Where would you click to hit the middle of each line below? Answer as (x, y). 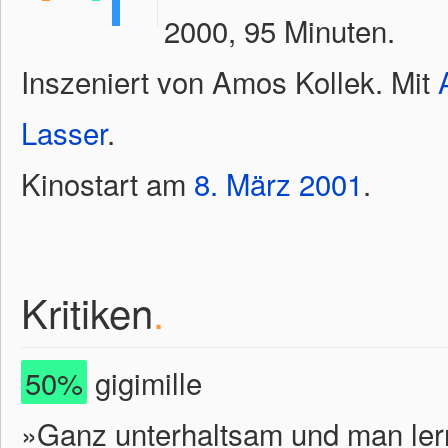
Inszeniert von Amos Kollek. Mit (229, 81)
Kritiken (87, 311)
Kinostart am (107, 183)
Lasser (64, 132)
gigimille (144, 382)
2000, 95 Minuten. (279, 30)
